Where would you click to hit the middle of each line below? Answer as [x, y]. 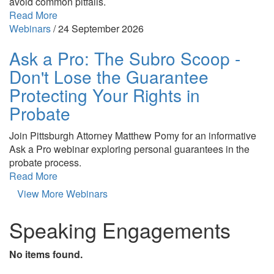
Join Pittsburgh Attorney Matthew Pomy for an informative [133, 135]
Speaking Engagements [120, 229]
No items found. [46, 254]
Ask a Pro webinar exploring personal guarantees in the [129, 149]
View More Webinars [62, 193]
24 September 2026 [101, 28]
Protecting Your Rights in [105, 94]
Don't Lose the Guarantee [109, 76]
